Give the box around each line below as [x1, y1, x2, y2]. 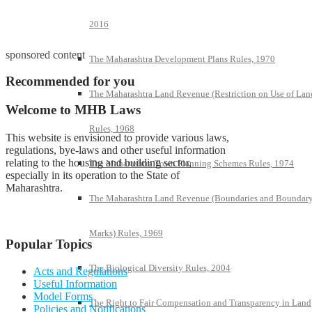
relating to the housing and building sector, [6, 157, 192, 169]
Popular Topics [6, 236, 92, 251]
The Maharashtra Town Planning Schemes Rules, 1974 [89, 158, 294, 169]
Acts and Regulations [33, 265, 127, 277]
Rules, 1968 [89, 123, 134, 134]
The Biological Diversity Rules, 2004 [89, 263, 231, 273]
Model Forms [33, 290, 93, 302]
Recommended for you [6, 74, 135, 89]
